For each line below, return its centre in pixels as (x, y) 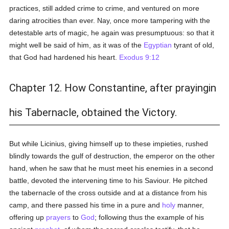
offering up (28, 217)
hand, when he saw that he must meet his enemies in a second (111, 168)
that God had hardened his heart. (64, 57)
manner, (190, 205)
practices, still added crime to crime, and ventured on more (105, 8)
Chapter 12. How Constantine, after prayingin (113, 88)
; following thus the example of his (150, 217)
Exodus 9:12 (140, 57)
